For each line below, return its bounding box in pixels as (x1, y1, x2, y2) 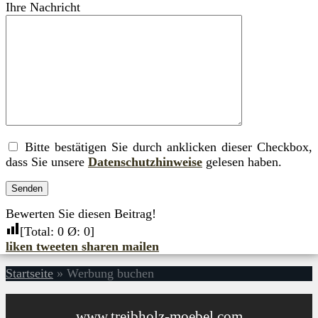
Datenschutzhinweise (88, 154, 202, 169)
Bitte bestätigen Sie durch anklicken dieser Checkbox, (20, 139, 312, 154)
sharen (82, 238, 119, 253)
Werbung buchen (67, 266, 154, 281)
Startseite (6, 266, 53, 281)
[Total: (20, 224, 57, 238)
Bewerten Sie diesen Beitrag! (6, 206, 156, 221)
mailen (122, 238, 159, 253)
